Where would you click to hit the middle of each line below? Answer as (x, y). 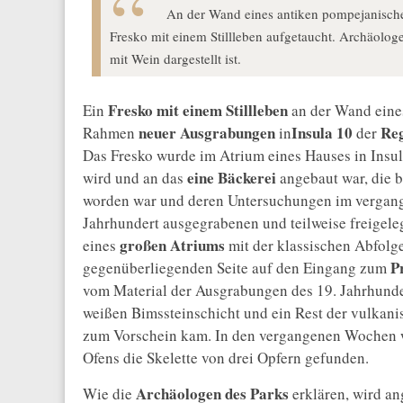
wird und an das (135, 178)
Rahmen (109, 133)
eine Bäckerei (232, 178)
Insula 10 (322, 133)
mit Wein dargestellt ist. (175, 58)
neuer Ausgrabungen (205, 133)
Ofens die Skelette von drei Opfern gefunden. (226, 358)
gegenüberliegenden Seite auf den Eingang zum (237, 268)
